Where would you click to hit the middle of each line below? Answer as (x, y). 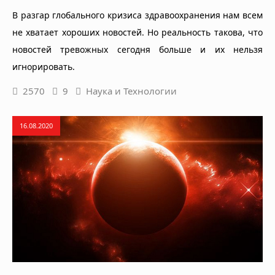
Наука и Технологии (131, 91)
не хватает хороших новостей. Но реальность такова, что (137, 32)
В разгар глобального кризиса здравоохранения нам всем (137, 15)
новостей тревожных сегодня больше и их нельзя (137, 49)
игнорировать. (44, 66)
